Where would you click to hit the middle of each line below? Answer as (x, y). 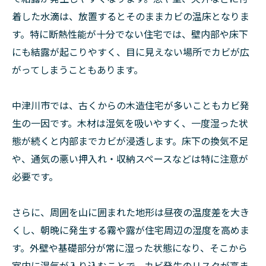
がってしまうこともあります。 (77, 70)
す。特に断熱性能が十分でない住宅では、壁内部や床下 (130, 34)
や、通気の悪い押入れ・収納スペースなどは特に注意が (130, 159)
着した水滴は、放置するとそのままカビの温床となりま (131, 16)
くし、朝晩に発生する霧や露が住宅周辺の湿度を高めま (131, 230)
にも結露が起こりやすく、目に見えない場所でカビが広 (131, 52)
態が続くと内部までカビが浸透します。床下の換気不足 (130, 141)
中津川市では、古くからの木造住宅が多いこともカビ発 (131, 105)
